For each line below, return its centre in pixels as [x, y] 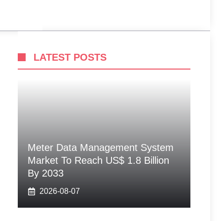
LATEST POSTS [70, 57]
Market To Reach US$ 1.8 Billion [98, 160]
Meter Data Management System [101, 147]
